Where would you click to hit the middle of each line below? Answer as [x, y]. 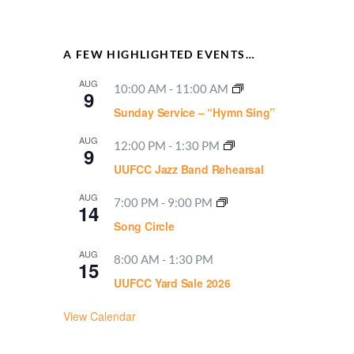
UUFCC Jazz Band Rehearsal [189, 169]
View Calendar [100, 316]
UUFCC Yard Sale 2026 [172, 282]
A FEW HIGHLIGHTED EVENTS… [159, 54]
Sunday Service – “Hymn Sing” [195, 112]
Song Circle [144, 226]
